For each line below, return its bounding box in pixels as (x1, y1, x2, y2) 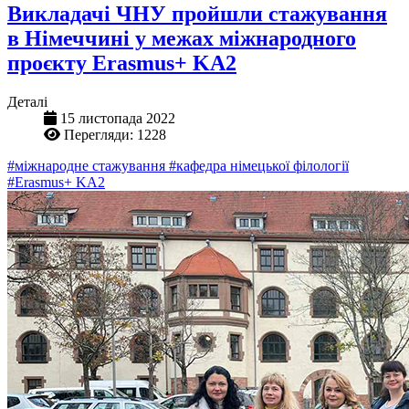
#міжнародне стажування (7, 157, 169, 173)
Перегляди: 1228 (64, 126, 166, 142)
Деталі (7, 93, 47, 110)
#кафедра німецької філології (169, 157, 349, 173)
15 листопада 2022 (60, 110, 175, 126)
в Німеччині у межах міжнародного (7, 26, 356, 50)
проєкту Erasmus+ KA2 (7, 50, 236, 75)
